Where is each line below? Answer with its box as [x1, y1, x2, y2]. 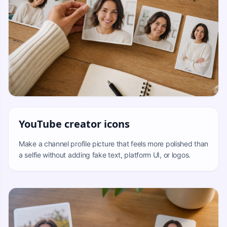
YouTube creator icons [19, 117, 130, 131]
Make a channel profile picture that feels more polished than [19, 139, 209, 148]
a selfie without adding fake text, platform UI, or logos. [19, 150, 191, 159]
